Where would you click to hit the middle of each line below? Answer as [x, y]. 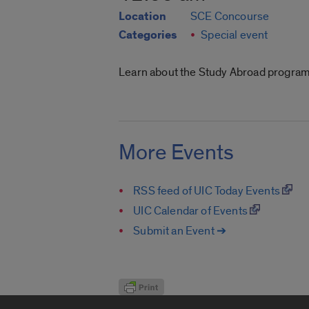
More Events [176, 152]
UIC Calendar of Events [192, 210]
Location [142, 17]
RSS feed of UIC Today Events [208, 190]
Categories [148, 36]
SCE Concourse [230, 17]
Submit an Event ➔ [180, 230]
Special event [235, 35]
